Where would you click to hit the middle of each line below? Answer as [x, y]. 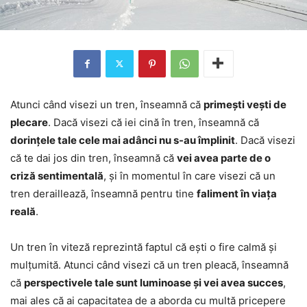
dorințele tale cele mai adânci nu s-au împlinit [123, 140]
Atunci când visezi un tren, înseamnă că [107, 104]
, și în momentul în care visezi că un [189, 175]
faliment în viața [237, 193]
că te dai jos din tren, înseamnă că [94, 158]
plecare [29, 122]
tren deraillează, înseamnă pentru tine [103, 193]
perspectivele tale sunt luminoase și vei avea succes [153, 282]
